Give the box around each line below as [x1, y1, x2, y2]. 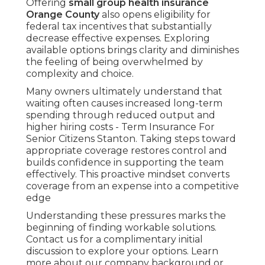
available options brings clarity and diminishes [26, 44, 239, 56]
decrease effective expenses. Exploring [26, 33, 210, 44]
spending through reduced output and [26, 109, 215, 121]
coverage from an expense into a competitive [26, 180, 239, 192]
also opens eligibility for [99, 9, 211, 21]
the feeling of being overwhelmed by [26, 56, 203, 68]
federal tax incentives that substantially [26, 21, 212, 33]
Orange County [26, 9, 99, 21]
